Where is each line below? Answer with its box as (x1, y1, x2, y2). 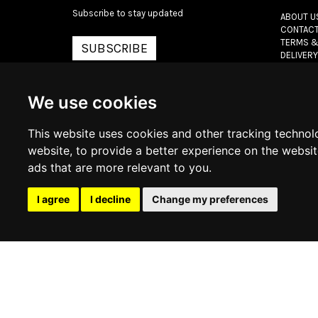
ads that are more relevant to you (28, 160, 209, 175)
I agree (37, 193, 70, 206)
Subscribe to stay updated (72, 8, 183, 18)
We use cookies (28, 92, 157, 113)
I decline (90, 193, 131, 206)
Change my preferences (151, 193, 268, 206)
